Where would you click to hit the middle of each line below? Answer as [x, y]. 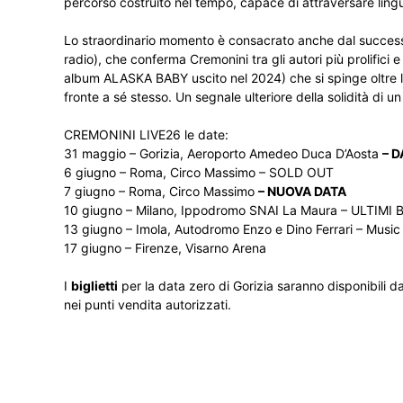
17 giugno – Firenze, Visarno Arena [165, 248]
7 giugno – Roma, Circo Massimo [161, 191]
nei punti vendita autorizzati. [148, 304]
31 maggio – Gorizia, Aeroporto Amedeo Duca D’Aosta [223, 153]
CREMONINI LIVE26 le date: [146, 134]
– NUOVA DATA [302, 191]
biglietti [94, 286]
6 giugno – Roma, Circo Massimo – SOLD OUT [199, 172]
